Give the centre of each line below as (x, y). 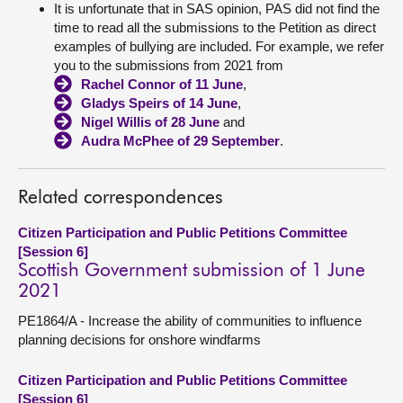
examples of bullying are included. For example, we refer (219, 46)
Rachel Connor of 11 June (162, 84)
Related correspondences (121, 198)
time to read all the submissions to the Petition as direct (215, 27)
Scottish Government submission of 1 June (192, 271)
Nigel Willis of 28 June (150, 122)
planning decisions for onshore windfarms (139, 340)
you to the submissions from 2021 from (169, 65)
